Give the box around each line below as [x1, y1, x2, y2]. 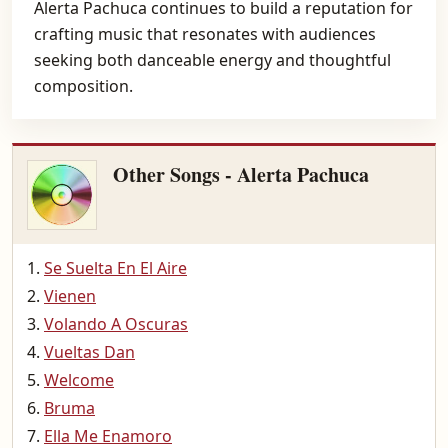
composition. [34, 75, 133, 97]
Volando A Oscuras [44, 313, 188, 335]
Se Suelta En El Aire [44, 257, 187, 279]
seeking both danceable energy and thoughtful [34, 49, 391, 71]
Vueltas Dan [44, 341, 135, 363]
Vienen [44, 285, 96, 307]
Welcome [44, 369, 114, 391]
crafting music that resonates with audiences [34, 23, 376, 45]
